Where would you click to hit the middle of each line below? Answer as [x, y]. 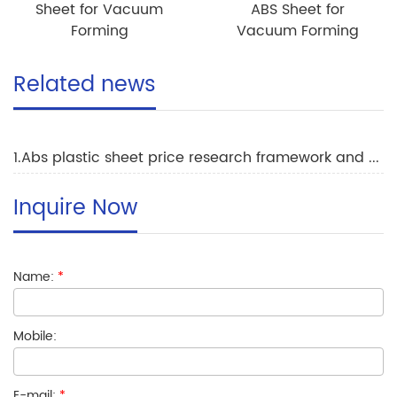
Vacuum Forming [298, 31]
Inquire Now [75, 208]
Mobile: [35, 336]
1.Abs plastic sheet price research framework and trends [374, 157]
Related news [85, 85]
